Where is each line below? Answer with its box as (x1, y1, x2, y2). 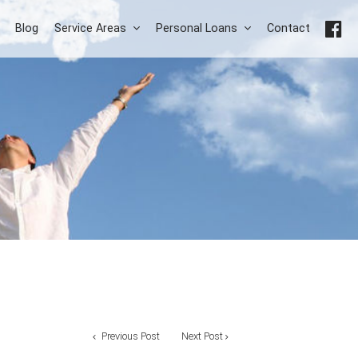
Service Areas (54, 22, 126, 35)
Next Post (181, 330, 224, 343)
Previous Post (98, 330, 160, 343)
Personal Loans (156, 22, 237, 35)
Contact (267, 22, 310, 35)
